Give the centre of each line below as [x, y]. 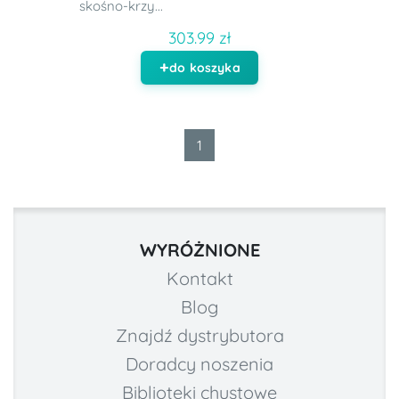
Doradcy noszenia [199, 364]
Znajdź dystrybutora [199, 336]
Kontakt [199, 279]
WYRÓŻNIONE [199, 250]
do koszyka [205, 68]
